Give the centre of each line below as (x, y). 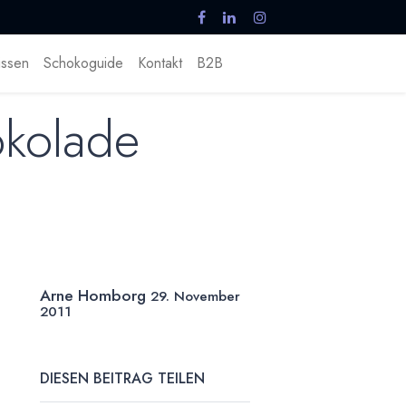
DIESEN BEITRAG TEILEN (122, 379)
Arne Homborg (93, 296)
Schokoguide (83, 63)
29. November (195, 297)
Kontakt (159, 63)
